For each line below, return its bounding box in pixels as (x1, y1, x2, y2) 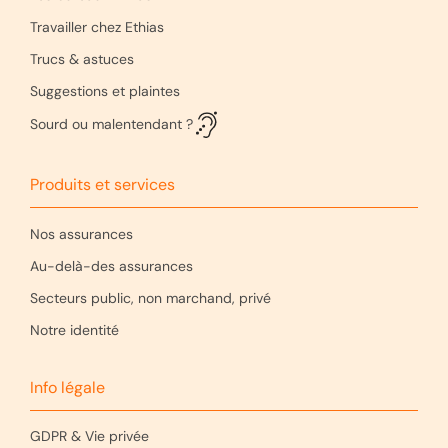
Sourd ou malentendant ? (30, 115, 193, 134)
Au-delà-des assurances (30, 256, 193, 275)
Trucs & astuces (30, 49, 134, 68)
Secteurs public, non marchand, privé (30, 288, 271, 307)
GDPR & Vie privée (30, 426, 153, 445)
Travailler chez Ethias (30, 17, 164, 36)
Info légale (30, 376, 105, 398)
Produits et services (30, 173, 175, 195)
